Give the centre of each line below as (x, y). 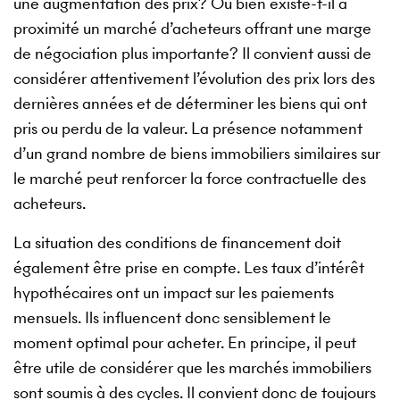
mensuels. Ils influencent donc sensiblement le (172, 317)
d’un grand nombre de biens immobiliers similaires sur (197, 153)
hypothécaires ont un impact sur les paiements (174, 292)
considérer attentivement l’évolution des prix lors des (194, 78)
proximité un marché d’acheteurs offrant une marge (192, 28)
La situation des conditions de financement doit (177, 242)
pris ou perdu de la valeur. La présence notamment (188, 128)
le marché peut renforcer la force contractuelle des (190, 178)
